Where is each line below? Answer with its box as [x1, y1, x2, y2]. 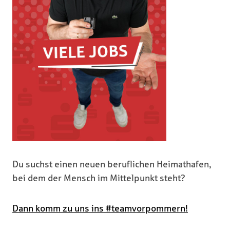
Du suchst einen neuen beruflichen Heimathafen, [12, 159, 212, 169]
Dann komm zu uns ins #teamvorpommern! [12, 203, 188, 214]
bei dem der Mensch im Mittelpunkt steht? [12, 172, 185, 183]
